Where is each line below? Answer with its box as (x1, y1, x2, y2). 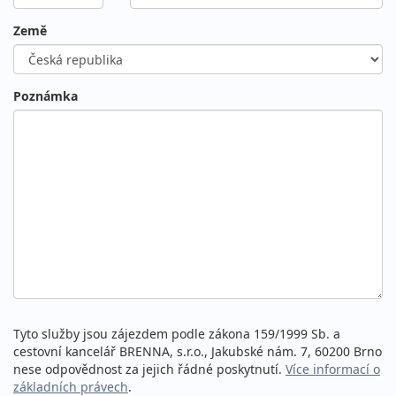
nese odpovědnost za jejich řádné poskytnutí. (13, 361, 286, 378)
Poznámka (13, 88, 78, 105)
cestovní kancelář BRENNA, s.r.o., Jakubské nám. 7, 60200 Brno (13, 343, 382, 361)
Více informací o (286, 361, 380, 378)
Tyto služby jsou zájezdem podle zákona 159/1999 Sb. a (13, 325, 340, 343)
